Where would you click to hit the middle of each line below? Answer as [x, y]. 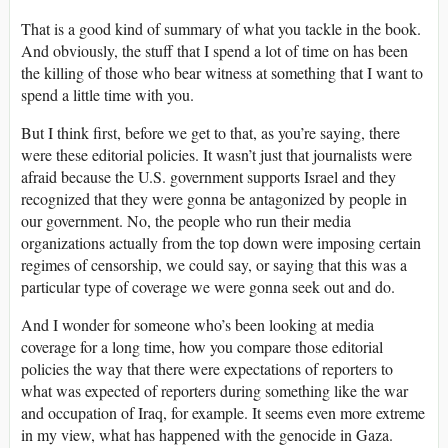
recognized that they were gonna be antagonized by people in [214, 198]
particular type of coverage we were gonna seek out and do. [208, 286]
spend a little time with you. [107, 94]
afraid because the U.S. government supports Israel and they [208, 176]
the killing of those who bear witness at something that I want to [222, 72]
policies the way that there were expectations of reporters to [207, 368]
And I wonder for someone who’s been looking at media [197, 324]
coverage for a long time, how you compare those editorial [202, 346]
